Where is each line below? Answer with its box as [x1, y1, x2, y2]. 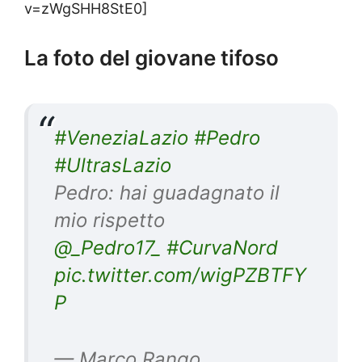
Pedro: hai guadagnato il [54, 180, 280, 204]
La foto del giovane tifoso [24, 44, 279, 70]
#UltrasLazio [54, 153, 171, 177]
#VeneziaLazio [54, 125, 188, 149]
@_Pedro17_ [54, 235, 161, 259]
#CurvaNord [166, 235, 278, 259]
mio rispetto [54, 208, 165, 232]
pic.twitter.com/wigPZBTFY [54, 263, 306, 287]
